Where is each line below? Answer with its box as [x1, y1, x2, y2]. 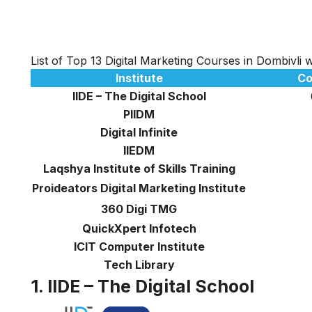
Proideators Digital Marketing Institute [32, 180, 246, 195]
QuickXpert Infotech [81, 221, 196, 235]
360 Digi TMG [101, 201, 177, 216]
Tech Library [103, 257, 175, 272]
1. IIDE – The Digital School [31, 275, 254, 297]
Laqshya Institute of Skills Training [42, 161, 235, 175]
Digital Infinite [100, 125, 178, 139]
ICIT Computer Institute [73, 239, 205, 253]
